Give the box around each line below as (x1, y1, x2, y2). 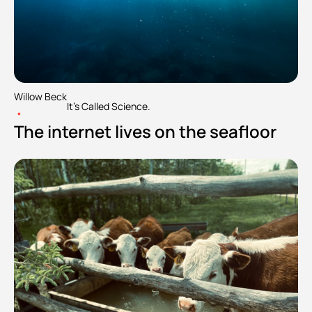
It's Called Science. (67, 99, 150, 113)
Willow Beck (14, 90, 67, 104)
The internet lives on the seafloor (14, 120, 276, 143)
